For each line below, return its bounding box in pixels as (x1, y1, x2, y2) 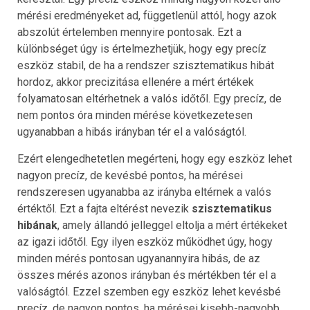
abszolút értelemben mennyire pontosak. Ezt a (17, 25, 241, 39)
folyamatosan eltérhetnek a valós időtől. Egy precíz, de (17, 91, 282, 105)
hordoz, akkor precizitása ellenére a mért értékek (17, 75, 254, 89)
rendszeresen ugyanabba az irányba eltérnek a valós (17, 185, 271, 199)
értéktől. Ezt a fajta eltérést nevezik (17, 201, 192, 215)
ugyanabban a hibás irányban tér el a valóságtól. (17, 125, 246, 138)
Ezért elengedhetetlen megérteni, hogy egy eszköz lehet (17, 152, 292, 165)
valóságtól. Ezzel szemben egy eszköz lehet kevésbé (17, 284, 281, 298)
